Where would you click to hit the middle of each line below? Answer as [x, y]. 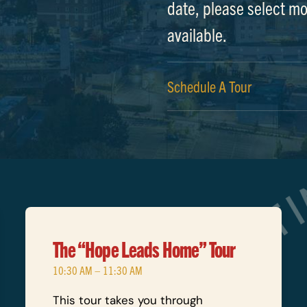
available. [197, 34]
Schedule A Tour [209, 86]
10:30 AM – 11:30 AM [98, 270]
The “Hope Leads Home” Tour [144, 248]
